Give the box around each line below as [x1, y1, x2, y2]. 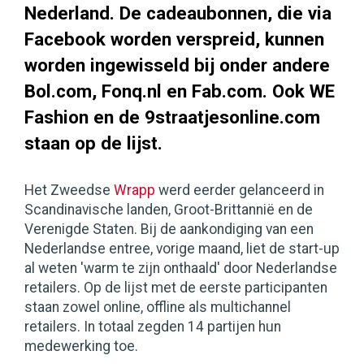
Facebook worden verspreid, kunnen [24, 28, 324, 50]
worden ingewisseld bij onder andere [24, 54, 330, 76]
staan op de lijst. [24, 132, 162, 154]
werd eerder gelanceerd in [155, 182, 324, 199]
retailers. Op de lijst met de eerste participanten [24, 279, 327, 297]
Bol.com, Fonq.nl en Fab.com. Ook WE [24, 80, 335, 102]
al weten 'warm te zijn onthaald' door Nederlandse [24, 260, 337, 277]
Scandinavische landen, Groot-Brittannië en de [24, 201, 313, 219]
